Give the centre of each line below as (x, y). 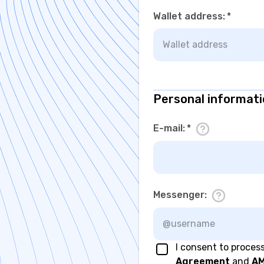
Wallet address (188, 16)
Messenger (179, 194)
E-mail (168, 128)
